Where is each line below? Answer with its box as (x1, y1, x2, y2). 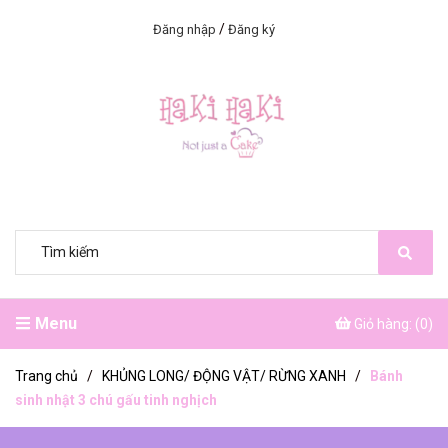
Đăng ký (228, 22, 275, 37)
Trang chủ (15, 368, 78, 384)
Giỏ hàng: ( (354, 316, 420, 332)
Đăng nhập (153, 22, 216, 37)
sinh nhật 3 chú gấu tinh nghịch (15, 392, 217, 408)
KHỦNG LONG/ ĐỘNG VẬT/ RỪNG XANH (102, 368, 346, 384)
